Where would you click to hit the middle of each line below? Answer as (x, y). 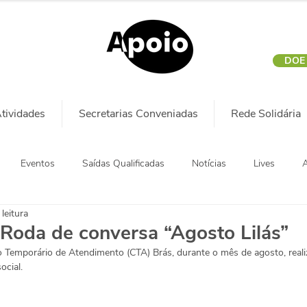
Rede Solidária (266, 114)
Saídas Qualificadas (123, 163)
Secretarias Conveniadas (138, 114)
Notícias (209, 163)
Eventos (38, 163)
